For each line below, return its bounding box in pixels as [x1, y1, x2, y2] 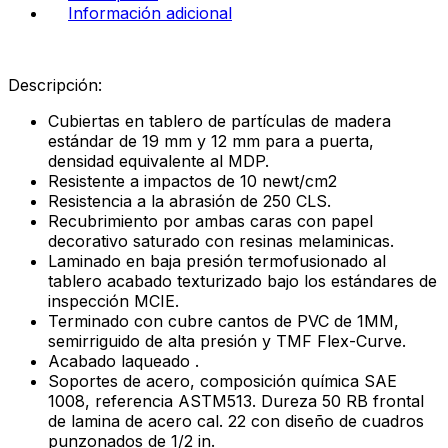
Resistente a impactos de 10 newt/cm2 [48, 171, 337, 192]
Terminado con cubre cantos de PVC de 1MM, [48, 311, 399, 332]
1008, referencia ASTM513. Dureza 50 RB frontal [48, 391, 424, 412]
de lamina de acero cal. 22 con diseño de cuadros [48, 411, 424, 432]
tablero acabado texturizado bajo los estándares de [48, 271, 437, 292]
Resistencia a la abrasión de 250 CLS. [48, 191, 331, 212]
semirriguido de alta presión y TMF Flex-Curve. [48, 331, 406, 352]
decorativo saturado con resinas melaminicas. [48, 231, 394, 252]
